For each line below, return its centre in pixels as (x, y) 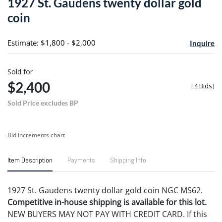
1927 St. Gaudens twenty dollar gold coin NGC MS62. (105, 190)
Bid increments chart (36, 135)
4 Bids (203, 86)
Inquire (202, 43)
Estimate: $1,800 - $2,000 (52, 42)
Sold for (20, 71)
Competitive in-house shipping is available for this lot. (107, 202)
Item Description (30, 160)
